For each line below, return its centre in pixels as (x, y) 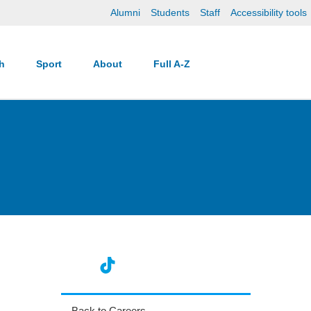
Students (170, 12)
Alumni (125, 12)
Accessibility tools (269, 12)
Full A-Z (173, 64)
